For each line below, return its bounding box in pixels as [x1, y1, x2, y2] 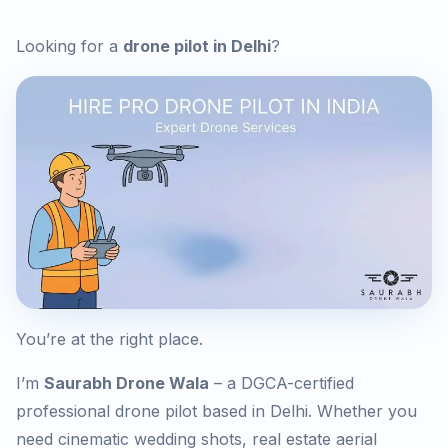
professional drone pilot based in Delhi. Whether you [16, 401, 417, 422]
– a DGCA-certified [209, 373, 354, 394]
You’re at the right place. [16, 329, 203, 350]
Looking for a [16, 35, 123, 56]
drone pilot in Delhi [123, 35, 271, 56]
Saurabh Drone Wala [44, 373, 209, 394]
